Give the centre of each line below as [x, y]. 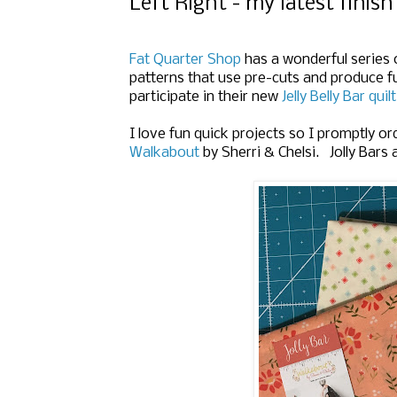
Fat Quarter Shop [185, 60]
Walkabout [164, 153]
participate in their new [204, 97]
